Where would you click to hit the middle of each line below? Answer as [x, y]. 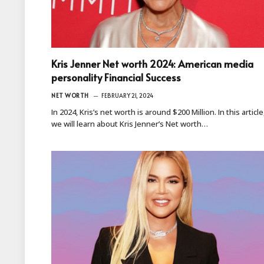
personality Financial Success [116, 77]
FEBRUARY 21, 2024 [127, 95]
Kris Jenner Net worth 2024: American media [152, 63]
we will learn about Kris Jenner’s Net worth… [130, 123]
